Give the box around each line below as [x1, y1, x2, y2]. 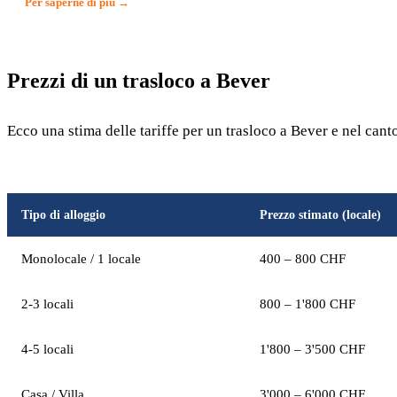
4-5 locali [21, 342, 74, 356]
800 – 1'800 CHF [260, 297, 355, 311]
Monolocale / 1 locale [21, 252, 141, 266]
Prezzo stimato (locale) [260, 208, 381, 222]
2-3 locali [21, 297, 74, 311]
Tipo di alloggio [21, 208, 105, 222]
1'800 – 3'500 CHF [260, 342, 365, 356]
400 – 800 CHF [260, 252, 346, 266]
